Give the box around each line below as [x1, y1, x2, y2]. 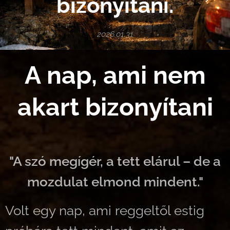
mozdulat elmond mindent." [27, 174, 203, 189]
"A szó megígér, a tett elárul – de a [9, 154, 221, 169]
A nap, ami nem [24, 61, 206, 89]
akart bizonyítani [17, 92, 213, 121]
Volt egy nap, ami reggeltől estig [5, 203, 204, 218]
